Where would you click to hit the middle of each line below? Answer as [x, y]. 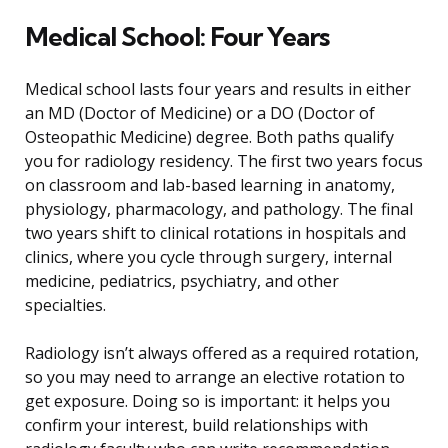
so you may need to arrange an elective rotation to [215, 377]
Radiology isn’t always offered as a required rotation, [222, 353]
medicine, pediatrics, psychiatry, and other [182, 281]
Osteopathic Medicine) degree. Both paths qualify [209, 137]
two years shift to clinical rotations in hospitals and [215, 233]
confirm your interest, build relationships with [196, 425]
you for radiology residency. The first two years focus [224, 161]
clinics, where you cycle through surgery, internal [208, 257]
